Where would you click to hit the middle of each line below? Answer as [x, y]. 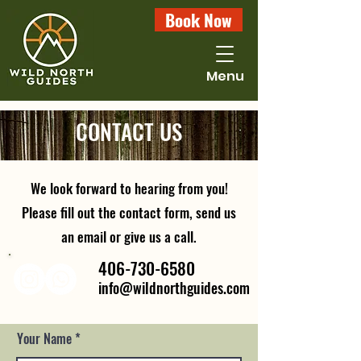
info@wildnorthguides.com [174, 288]
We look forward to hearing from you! [129, 188]
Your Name [44, 338]
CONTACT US [129, 131]
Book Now [199, 20]
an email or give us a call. [129, 237]
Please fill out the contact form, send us [129, 212]
